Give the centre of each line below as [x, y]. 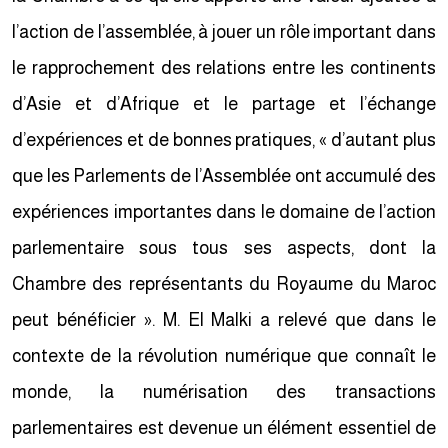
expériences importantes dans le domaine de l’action [228, 212]
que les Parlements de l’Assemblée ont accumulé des [228, 176]
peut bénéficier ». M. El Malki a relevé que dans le [228, 320]
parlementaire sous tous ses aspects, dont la [228, 248]
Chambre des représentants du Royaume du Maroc [228, 284]
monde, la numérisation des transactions [228, 392]
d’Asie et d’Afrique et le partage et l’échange [228, 104]
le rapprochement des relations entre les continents [228, 68]
